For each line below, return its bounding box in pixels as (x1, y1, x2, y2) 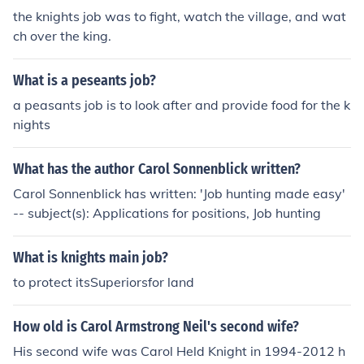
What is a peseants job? (13, 71, 156, 89)
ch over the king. (13, 28, 111, 44)
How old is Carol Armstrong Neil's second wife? (13, 318, 299, 336)
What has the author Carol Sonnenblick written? (13, 160, 301, 178)
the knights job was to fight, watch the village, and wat (13, 8, 346, 24)
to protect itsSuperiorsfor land (13, 274, 194, 290)
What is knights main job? (13, 249, 168, 266)
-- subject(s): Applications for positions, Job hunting (13, 205, 321, 221)
